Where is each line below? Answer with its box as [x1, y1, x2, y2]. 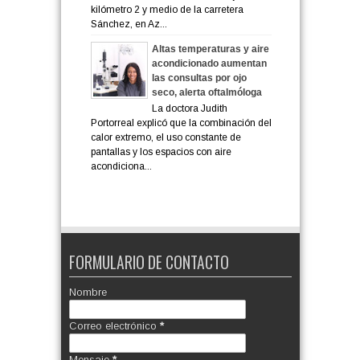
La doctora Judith [151, 103, 227, 115]
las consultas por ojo [151, 72, 247, 84]
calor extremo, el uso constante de [90, 132, 241, 144]
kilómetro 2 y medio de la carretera [90, 3, 243, 15]
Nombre [68, 286, 107, 299]
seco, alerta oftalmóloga [151, 86, 262, 98]
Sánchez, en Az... [90, 18, 167, 30]
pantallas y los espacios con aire [90, 146, 231, 158]
